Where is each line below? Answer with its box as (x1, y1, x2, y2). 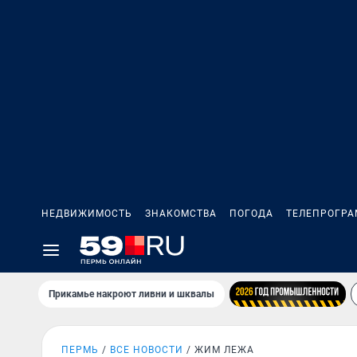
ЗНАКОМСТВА (145, 208, 217, 219)
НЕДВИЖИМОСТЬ (41, 208, 132, 219)
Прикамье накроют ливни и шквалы (49, 288, 214, 300)
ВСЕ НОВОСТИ (110, 344, 183, 355)
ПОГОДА (229, 208, 273, 219)
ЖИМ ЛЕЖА (194, 344, 254, 355)
